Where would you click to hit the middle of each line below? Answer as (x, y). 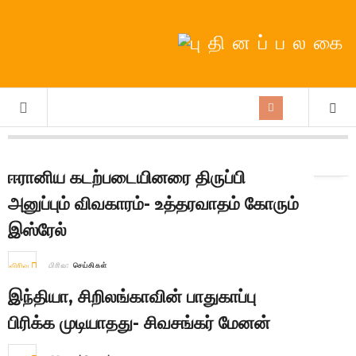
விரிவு (20, 266)
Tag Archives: (41, 157)
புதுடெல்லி (94, 157)
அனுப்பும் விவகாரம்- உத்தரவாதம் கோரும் (153, 204)
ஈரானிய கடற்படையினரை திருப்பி (127, 178)
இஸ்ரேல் (37, 230)
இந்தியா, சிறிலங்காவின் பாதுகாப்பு (132, 297)
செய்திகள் (90, 265)
